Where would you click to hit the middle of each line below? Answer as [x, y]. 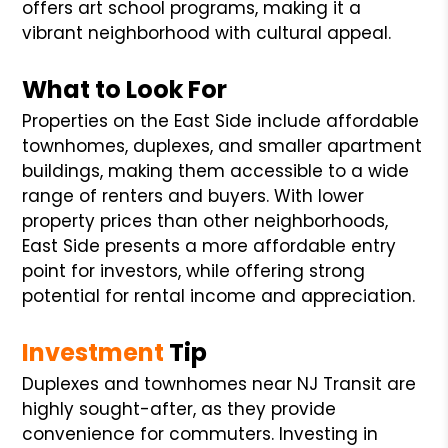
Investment [93, 352]
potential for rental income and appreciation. [219, 295]
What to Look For [125, 89]
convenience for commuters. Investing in [200, 433]
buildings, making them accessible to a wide [216, 170]
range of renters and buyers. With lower [193, 195]
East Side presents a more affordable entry [209, 245]
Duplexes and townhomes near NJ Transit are [219, 383]
